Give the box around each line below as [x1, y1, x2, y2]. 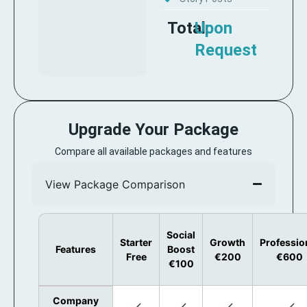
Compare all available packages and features [55, 145, 252, 157]
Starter [120, 236, 152, 248]
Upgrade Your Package [69, 119, 238, 139]
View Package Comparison [45, 177, 185, 191]
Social [167, 228, 195, 241]
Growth [210, 236, 245, 248]
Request [194, 40, 257, 60]
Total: [167, 18, 210, 38]
